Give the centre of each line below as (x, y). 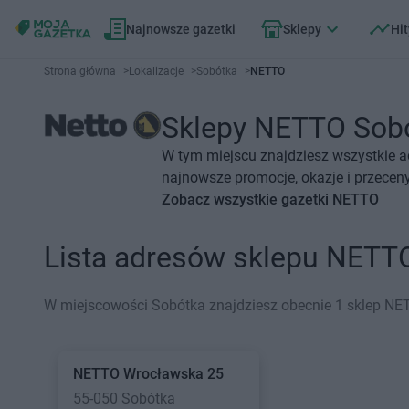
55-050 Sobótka (124, 399)
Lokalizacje (156, 71)
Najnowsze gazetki (181, 29)
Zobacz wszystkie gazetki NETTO (271, 199)
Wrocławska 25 (173, 374)
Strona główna (80, 71)
